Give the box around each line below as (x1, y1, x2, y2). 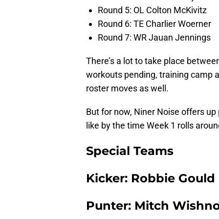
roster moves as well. (86, 83, 169, 93)
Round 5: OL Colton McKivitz (98, 4, 207, 15)
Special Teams (86, 143, 174, 158)
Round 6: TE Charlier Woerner (98, 18, 211, 29)
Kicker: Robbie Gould (86, 171, 215, 185)
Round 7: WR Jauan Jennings (98, 32, 211, 43)
